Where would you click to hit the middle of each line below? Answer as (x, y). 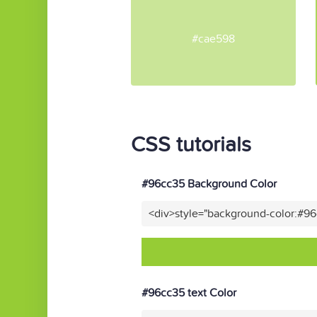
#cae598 (213, 39)
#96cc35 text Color (189, 293)
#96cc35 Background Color (209, 184)
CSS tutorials (191, 145)
